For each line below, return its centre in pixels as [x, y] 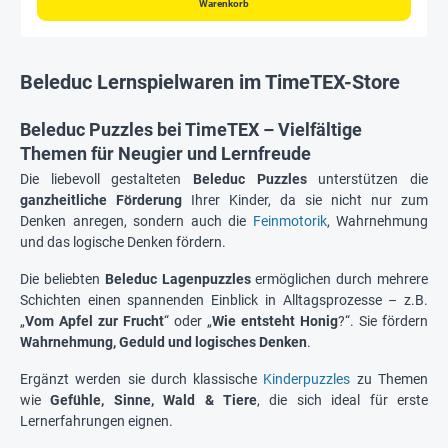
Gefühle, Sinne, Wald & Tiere [154, 399]
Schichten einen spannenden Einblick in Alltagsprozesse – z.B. [224, 299]
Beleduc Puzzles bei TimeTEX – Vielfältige [191, 129]
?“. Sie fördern [383, 320]
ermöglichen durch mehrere [339, 278]
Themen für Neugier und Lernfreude [165, 153]
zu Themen [389, 378]
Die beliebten [62, 278]
